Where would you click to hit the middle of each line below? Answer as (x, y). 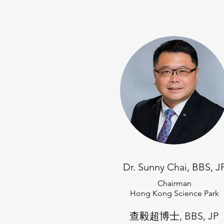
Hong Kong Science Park (174, 193)
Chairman (174, 183)
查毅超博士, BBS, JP (174, 216)
